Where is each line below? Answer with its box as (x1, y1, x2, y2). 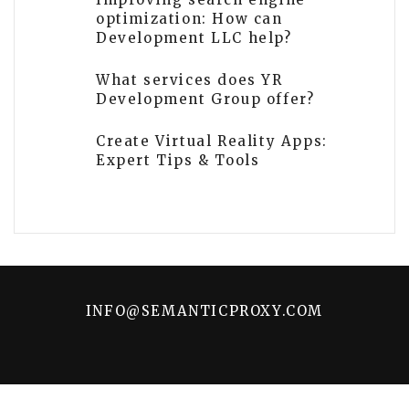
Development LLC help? (96, 29, 292, 47)
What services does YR (96, 71, 283, 89)
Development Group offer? (96, 90, 315, 109)
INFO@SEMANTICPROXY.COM (85, 302, 324, 320)
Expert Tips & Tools (96, 152, 260, 170)
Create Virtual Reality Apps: (96, 132, 328, 151)
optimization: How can (96, 10, 283, 28)
